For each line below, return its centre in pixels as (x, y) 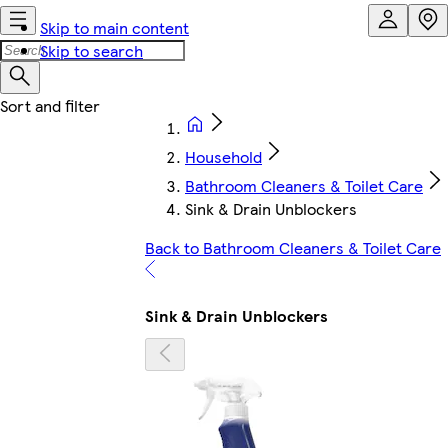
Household (223, 156)
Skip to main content (114, 27)
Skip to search (91, 50)
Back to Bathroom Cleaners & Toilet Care (293, 247)
